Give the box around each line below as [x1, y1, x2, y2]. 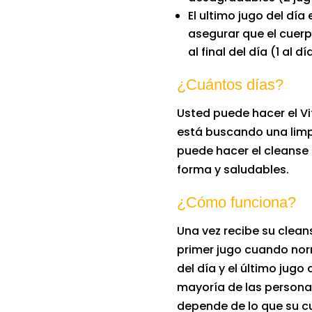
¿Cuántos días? [176, 75, 283, 93]
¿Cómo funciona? [176, 193, 296, 211]
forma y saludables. [176, 161, 289, 178]
